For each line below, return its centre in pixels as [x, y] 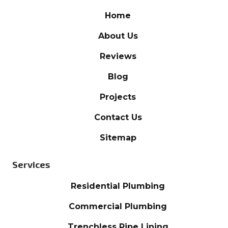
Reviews [118, 56]
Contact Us [118, 117]
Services [31, 164]
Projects [118, 97]
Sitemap [118, 137]
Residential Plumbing [118, 186]
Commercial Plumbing [118, 206]
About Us [118, 36]
